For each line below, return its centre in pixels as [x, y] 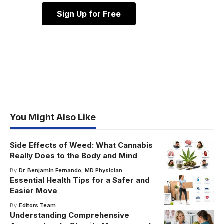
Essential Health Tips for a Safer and [80, 180]
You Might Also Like [53, 117]
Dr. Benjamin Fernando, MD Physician [70, 170]
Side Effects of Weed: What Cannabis [81, 145]
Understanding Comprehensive [70, 215]
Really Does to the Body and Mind [74, 155]
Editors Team [37, 205]
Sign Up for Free [89, 14]
